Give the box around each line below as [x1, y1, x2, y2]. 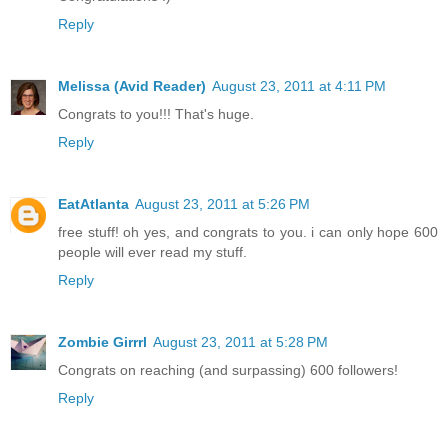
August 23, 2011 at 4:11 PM [212, 77, 386, 94]
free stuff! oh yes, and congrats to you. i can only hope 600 [58, 223, 438, 240]
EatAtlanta [58, 195, 129, 212]
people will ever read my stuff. [58, 243, 247, 260]
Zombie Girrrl [58, 333, 147, 350]
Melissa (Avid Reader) [58, 77, 206, 94]
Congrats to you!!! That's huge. [58, 105, 254, 122]
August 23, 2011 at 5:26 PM [135, 195, 310, 212]
